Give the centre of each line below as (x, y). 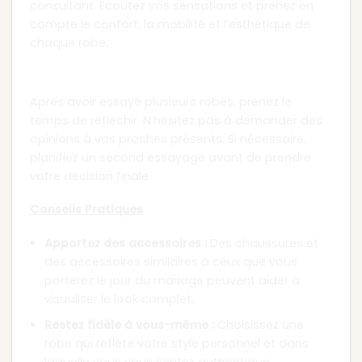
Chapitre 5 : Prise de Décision (134, 77)
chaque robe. (69, 43)
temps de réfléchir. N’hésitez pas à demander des (176, 120)
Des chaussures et (263, 244)
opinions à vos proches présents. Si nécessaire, (168, 139)
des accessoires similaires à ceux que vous (171, 262)
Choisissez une (259, 324)
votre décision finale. (90, 176)
